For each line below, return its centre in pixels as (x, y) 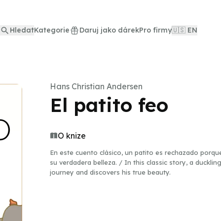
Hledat (22, 30)
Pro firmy (155, 30)
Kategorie (52, 30)
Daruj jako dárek (109, 30)
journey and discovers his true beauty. (110, 172)
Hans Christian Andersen (96, 86)
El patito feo (109, 105)
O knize (72, 136)
